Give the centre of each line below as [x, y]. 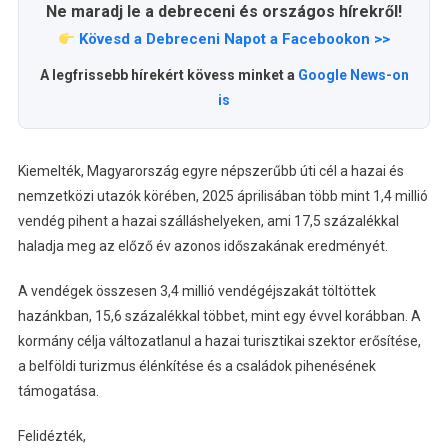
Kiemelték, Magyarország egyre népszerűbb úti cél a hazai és [210, 171]
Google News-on [353, 75]
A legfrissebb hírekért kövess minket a [168, 75]
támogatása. [58, 391]
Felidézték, [51, 436]
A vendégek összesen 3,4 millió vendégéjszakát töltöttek [196, 291]
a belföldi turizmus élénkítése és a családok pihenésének [196, 366]
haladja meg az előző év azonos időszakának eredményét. [202, 246]
